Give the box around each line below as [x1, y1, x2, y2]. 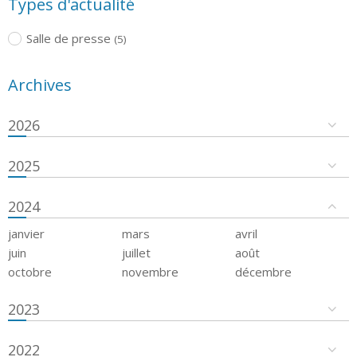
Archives [8, 73, 72, 96]
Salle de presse [25, 29, 111, 46]
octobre [8, 263, 52, 280]
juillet [121, 244, 151, 261]
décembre [235, 263, 292, 280]
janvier [8, 225, 45, 241]
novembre [121, 263, 178, 280]
